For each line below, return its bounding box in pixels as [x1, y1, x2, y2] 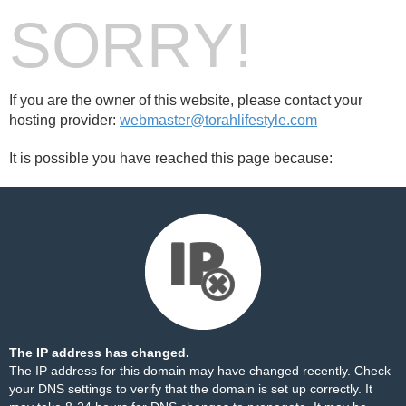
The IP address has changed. [9, 345, 189, 360]
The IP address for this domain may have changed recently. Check [9, 363, 391, 378]
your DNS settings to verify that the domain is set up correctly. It [9, 382, 372, 396]
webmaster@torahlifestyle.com [120, 112, 317, 128]
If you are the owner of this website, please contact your [9, 92, 362, 108]
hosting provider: [9, 112, 120, 128]
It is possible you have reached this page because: [9, 150, 333, 166]
